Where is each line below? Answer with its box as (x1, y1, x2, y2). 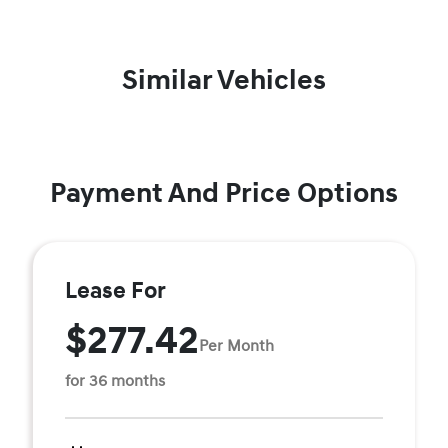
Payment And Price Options (50, 176, 398, 211)
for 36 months (65, 371, 165, 391)
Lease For (65, 277, 166, 305)
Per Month (199, 335, 274, 356)
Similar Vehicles (122, 63, 326, 98)
